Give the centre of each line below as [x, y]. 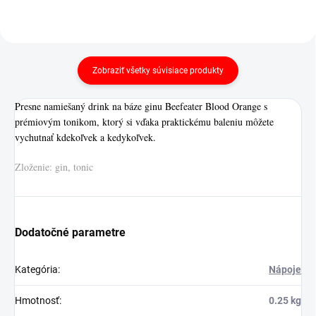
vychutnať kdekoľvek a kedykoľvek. [85, 137]
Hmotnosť [37, 300]
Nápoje [285, 269]
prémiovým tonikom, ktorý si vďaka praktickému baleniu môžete [144, 121]
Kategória [36, 269]
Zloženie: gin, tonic [54, 166]
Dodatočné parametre [70, 232]
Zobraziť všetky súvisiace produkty [158, 70]
